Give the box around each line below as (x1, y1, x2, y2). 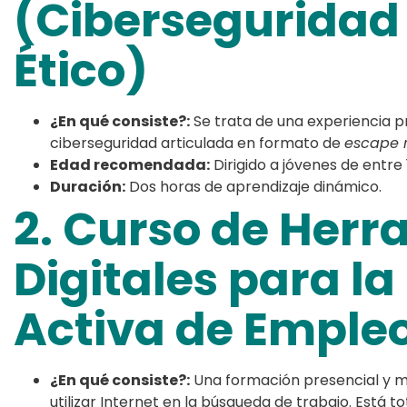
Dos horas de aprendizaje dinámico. (125, 176, 382, 198)
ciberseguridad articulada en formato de (50, 133, 344, 154)
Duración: (50, 176, 125, 198)
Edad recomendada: (50, 154, 210, 176)
